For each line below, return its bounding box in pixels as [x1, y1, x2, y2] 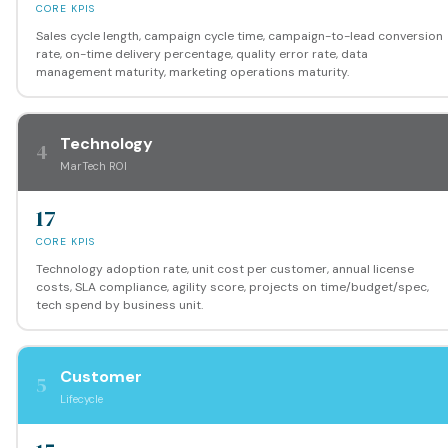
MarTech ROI [59, 158, 127, 173]
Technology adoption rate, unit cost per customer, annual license [35, 260, 414, 277]
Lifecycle [59, 391, 103, 406]
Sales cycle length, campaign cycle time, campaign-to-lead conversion [35, 27, 443, 44]
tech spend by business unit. [35, 296, 203, 313]
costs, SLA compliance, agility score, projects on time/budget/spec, [35, 278, 429, 295]
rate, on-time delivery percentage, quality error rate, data [35, 45, 368, 62]
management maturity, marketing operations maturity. [35, 63, 349, 80]
